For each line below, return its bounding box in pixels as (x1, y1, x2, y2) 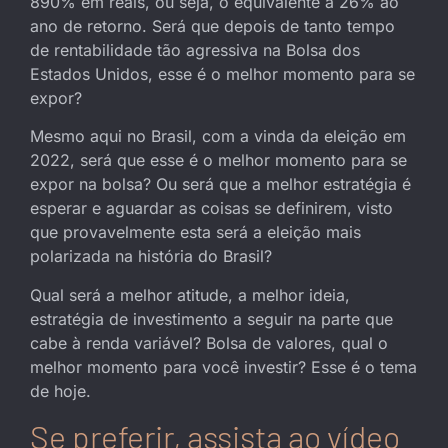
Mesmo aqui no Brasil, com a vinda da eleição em (30, 126, 406, 147)
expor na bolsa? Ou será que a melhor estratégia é (30, 174, 411, 195)
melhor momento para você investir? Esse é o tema (30, 356, 417, 377)
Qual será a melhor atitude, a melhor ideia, (30, 284, 350, 305)
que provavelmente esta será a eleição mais (30, 222, 361, 243)
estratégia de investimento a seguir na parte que (30, 308, 393, 329)
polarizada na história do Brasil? (30, 246, 272, 267)
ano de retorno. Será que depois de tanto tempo (30, 16, 395, 36)
